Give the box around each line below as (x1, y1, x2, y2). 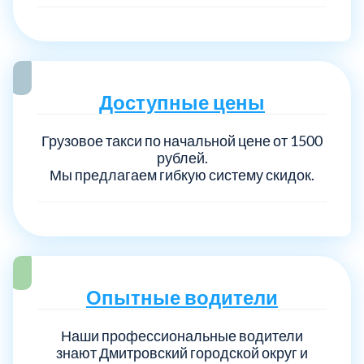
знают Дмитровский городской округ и (56, 343, 308, 362)
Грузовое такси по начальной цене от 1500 (41, 131, 323, 149)
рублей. (156, 148, 208, 167)
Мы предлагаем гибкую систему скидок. (50, 165, 314, 184)
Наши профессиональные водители (61, 326, 303, 344)
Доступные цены (99, 89, 265, 114)
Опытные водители (86, 284, 278, 309)
